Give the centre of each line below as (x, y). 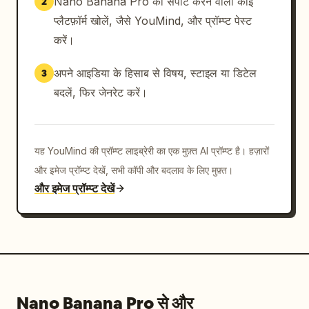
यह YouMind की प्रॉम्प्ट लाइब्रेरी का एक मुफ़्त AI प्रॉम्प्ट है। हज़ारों (152, 151)
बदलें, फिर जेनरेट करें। (101, 92)
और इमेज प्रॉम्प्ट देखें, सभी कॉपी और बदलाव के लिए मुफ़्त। (134, 170)
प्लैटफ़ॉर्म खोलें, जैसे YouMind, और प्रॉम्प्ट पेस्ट (153, 21)
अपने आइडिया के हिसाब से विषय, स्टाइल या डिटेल (155, 73)
